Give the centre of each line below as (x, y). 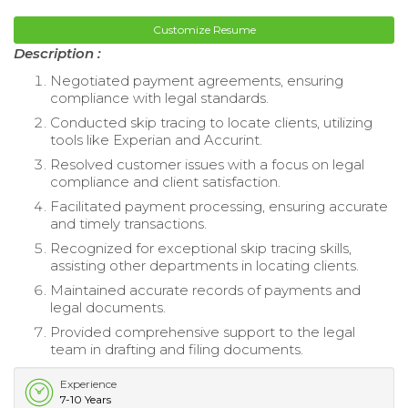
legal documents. (108, 308)
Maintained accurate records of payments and (205, 291)
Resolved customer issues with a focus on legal (207, 165)
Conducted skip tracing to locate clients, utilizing (211, 123)
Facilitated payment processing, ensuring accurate (219, 207)
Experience (88, 384)
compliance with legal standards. (159, 98)
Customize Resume (204, 30)
